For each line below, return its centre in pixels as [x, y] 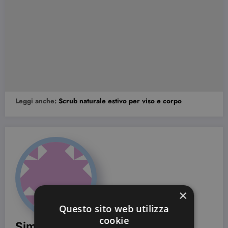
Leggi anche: [37, 101]
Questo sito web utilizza [114, 209]
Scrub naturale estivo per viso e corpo [120, 101]
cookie [114, 220]
